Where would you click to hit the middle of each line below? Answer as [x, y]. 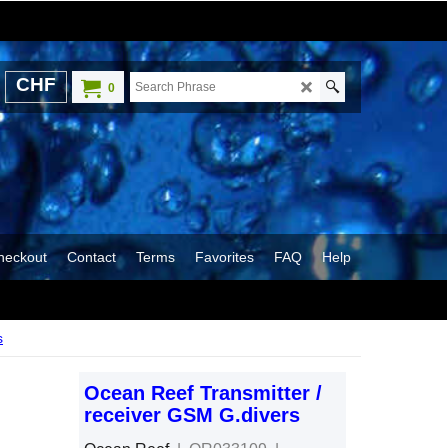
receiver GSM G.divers [192, 415]
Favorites [224, 256]
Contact [91, 256]
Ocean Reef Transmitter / [203, 393]
